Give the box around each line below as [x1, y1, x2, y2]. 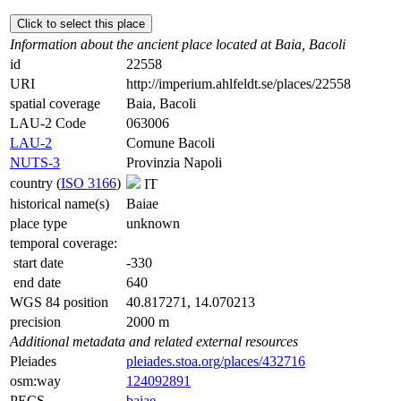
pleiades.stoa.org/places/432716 [126, 353, 305, 369]
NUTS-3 [10, 154, 60, 170]
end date [10, 274, 61, 290]
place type [10, 215, 67, 231]
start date [10, 254, 64, 270]
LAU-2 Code [10, 115, 86, 131]
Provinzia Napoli [126, 154, 222, 170]
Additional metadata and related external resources [10, 333, 298, 349]
